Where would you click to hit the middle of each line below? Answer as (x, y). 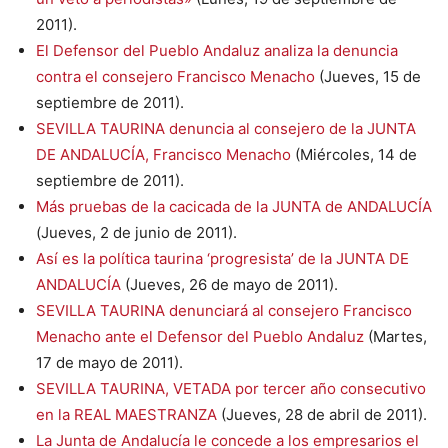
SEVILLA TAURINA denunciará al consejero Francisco (224, 310)
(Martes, (395, 336)
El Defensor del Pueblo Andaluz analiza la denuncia (217, 50)
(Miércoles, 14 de (354, 154)
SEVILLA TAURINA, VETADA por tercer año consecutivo (231, 388)
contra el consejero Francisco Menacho (175, 76)
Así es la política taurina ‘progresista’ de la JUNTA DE (222, 258)
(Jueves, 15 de (368, 76)
